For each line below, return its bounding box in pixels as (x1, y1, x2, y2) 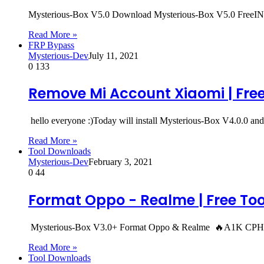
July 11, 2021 (88, 50, 138, 61)
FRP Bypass (28, 39, 74, 50)
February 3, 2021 (88, 157, 153, 167)
